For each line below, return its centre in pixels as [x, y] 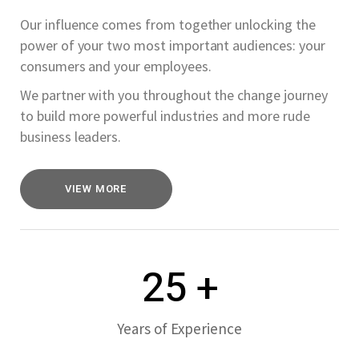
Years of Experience [179, 328]
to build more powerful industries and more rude [165, 115]
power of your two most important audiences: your [173, 45]
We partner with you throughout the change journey [174, 95]
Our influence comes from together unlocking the [168, 24]
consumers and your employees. [116, 66]
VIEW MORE [96, 188]
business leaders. [71, 136]
